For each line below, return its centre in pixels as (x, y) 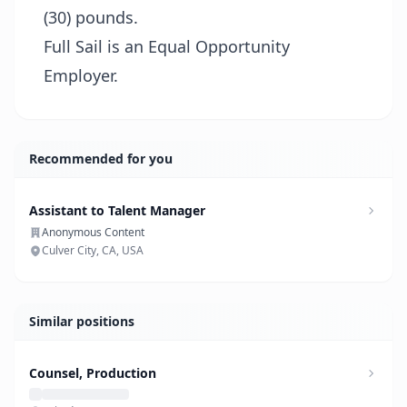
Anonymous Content (93, 232)
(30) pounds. (91, 17)
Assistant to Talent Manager (117, 210)
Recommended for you (101, 159)
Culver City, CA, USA (93, 250)
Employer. (81, 75)
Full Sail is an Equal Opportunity (167, 46)
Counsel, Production (93, 373)
